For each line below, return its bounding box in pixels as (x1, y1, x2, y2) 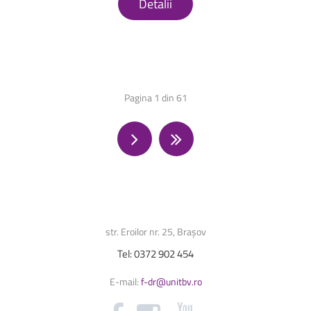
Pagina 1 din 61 (124, 90, 187, 105)
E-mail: (109, 274, 139, 289)
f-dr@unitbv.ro (138, 274, 202, 289)
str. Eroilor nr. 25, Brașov (105, 224, 206, 239)
